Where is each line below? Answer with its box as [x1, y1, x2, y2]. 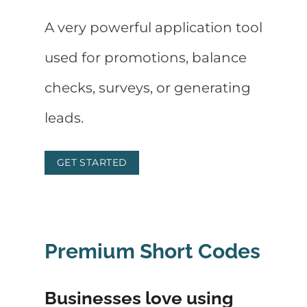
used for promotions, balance [45, 49, 247, 66]
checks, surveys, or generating [45, 79, 251, 97]
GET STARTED [56, 156, 127, 169]
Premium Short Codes [45, 238, 260, 263]
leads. [45, 110, 84, 127]
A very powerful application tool [45, 19, 262, 36]
